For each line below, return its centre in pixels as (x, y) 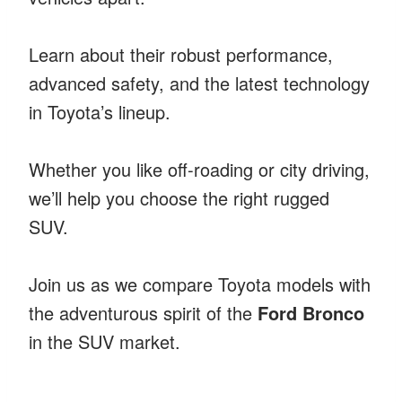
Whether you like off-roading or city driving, (199, 169)
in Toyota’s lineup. (100, 111)
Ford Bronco (311, 312)
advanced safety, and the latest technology (199, 83)
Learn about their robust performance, (181, 54)
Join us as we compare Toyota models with (200, 284)
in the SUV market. (105, 341)
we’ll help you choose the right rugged (179, 197)
